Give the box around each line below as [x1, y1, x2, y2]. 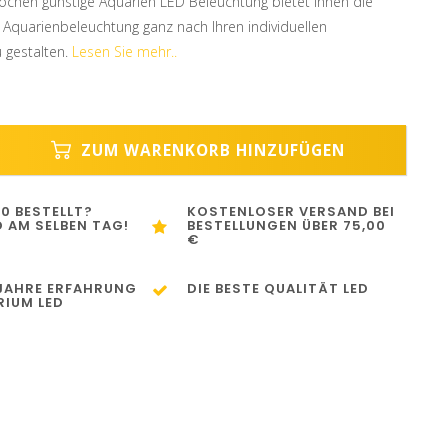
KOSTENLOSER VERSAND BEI [187, 202, 396, 221]
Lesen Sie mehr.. [71, 42, 177, 61]
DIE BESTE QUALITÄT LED [187, 279, 370, 298]
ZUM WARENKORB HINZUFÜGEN [76, 139, 346, 161]
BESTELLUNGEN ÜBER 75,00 [187, 216, 387, 235]
